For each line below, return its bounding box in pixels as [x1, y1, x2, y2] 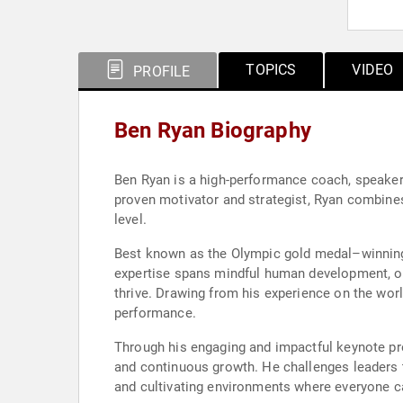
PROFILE [130, 63, 191, 80]
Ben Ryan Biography [114, 118, 311, 143]
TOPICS [246, 61, 297, 78]
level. [114, 211, 147, 228]
